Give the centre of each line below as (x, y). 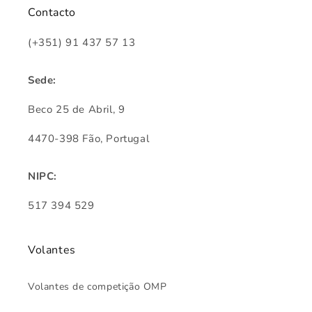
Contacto (52, 13)
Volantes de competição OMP (97, 287)
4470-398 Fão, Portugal (89, 139)
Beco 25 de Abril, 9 (77, 110)
